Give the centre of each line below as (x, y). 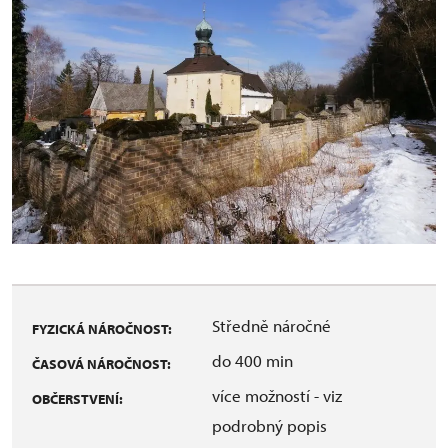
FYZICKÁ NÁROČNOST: (102, 329)
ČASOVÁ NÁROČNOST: (101, 364)
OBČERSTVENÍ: (77, 399)
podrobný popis (269, 425)
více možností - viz (277, 395)
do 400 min (252, 360)
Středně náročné (271, 325)
